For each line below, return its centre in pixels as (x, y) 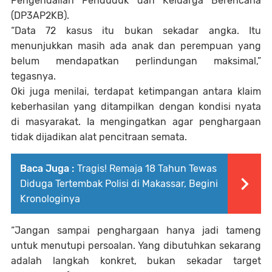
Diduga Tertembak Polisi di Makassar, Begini (119, 184)
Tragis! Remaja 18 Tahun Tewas (147, 169)
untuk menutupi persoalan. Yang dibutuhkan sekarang (136, 246)
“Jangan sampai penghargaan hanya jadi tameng (136, 231)
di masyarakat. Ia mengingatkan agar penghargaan (136, 122)
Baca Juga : (47, 169)
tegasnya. (33, 76)
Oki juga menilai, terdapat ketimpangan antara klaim (136, 92)
